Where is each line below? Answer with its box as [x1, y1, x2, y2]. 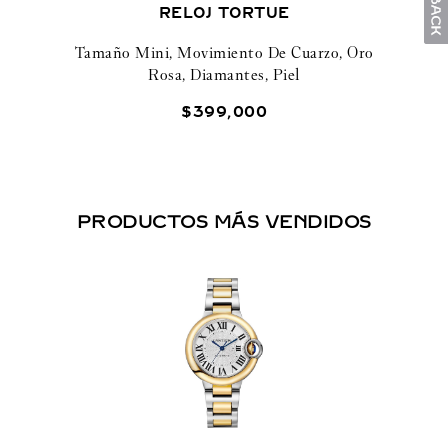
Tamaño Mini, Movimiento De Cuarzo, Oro [74, 42, 374, 62]
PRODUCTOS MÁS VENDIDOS [76, 210, 372, 233]
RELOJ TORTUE [158, 4, 290, 22]
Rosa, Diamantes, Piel [148, 64, 300, 84]
